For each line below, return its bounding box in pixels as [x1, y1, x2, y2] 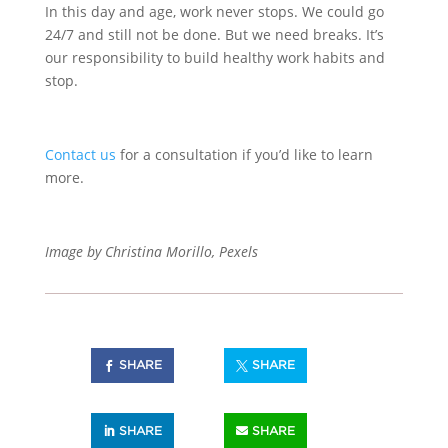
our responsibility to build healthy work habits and [44, 48, 385, 68]
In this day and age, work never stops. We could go [44, 2, 384, 22]
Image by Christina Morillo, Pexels [44, 242, 258, 262]
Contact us [44, 145, 116, 165]
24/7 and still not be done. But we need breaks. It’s [44, 25, 384, 45]
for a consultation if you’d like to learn [115, 145, 373, 165]
